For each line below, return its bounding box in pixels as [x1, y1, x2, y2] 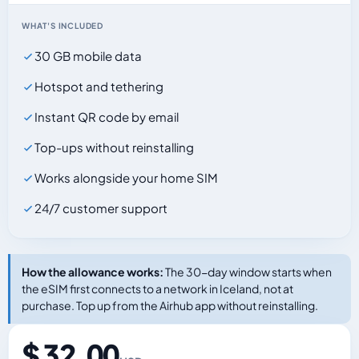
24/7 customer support [34, 200, 167, 216]
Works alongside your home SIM [34, 170, 218, 185]
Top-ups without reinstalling [34, 139, 194, 155]
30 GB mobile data [34, 48, 142, 63]
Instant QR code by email [34, 109, 179, 124]
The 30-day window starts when [163, 264, 332, 279]
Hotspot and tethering [34, 79, 163, 94]
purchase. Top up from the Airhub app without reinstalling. [22, 298, 318, 313]
